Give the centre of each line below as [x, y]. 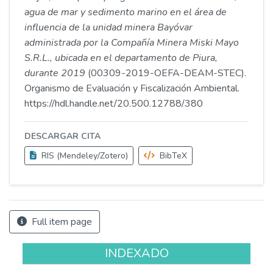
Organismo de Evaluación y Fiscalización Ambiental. [132, 88]
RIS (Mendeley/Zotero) [83, 156]
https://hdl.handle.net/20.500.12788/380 [114, 104]
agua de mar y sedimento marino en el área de [126, 12]
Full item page [61, 222]
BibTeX [172, 156]
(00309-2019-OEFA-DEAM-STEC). [166, 73]
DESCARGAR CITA [62, 136]
